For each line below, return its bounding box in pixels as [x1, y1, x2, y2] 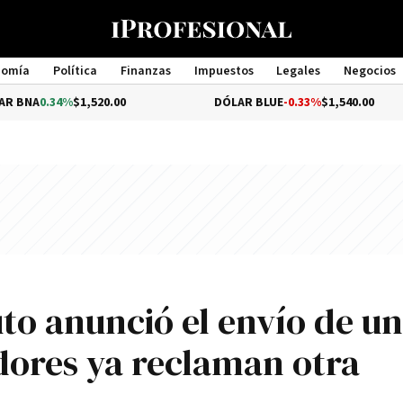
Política [52, 63, 97, 79]
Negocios [344, 63, 397, 79]
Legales [276, 63, 321, 79]
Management [164, 79, 239, 95]
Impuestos [193, 63, 254, 79]
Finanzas [120, 63, 171, 79]
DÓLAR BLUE [152, 94, 222, 111]
